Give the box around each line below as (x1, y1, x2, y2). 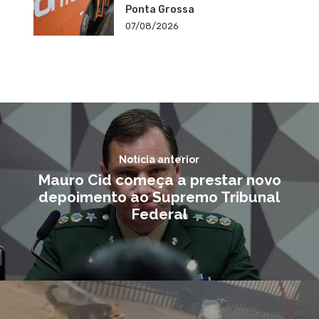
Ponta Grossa (125, 3, 194, 16)
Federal (131, 205, 187, 224)
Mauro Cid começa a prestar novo (37, 171, 281, 189)
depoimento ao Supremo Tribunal (38, 188, 280, 206)
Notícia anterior (119, 154, 199, 166)
